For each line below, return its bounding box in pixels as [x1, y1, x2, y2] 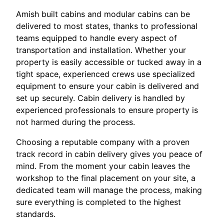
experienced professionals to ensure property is [16, 105, 198, 115]
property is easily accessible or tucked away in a [16, 57, 201, 67]
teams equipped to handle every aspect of [16, 33, 177, 43]
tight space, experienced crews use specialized [16, 69, 195, 79]
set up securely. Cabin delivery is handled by [16, 93, 185, 103]
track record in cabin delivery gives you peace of [16, 149, 202, 159]
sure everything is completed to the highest [16, 197, 181, 207]
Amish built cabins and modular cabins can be [16, 9, 190, 19]
